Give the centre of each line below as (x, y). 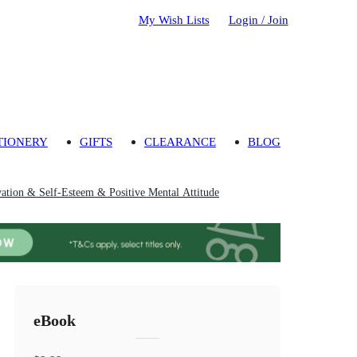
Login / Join (258, 19)
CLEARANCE (180, 142)
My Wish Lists (174, 19)
